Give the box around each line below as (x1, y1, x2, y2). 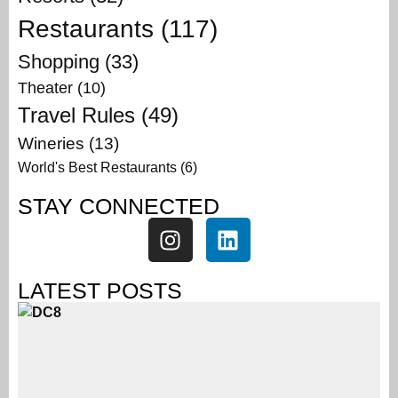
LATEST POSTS (18, 278, 182, 304)
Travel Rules (18, 103, 135, 128)
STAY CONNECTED (18, 194, 219, 219)
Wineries (18, 134, 84, 154)
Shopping (18, 51, 99, 74)
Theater (18, 79, 73, 98)
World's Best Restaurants (18, 160, 177, 176)
